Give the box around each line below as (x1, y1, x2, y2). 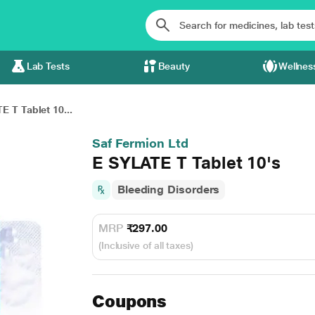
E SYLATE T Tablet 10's (91, 153, 281, 173)
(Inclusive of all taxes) (98, 240, 193, 251)
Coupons (91, 291, 167, 311)
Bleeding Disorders (117, 183, 220, 196)
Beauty (157, 60, 191, 72)
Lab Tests (26, 60, 70, 72)
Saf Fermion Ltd (91, 136, 188, 150)
